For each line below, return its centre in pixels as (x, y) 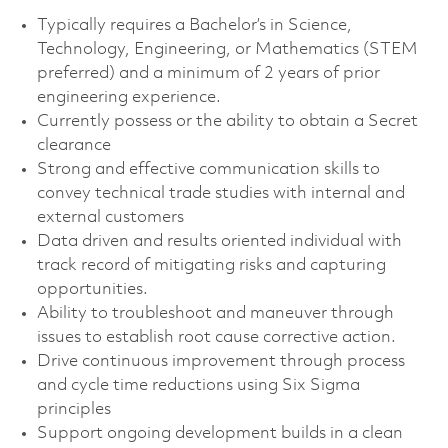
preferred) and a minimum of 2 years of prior (208, 73)
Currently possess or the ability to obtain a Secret (227, 121)
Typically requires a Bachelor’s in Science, (194, 25)
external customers (110, 217)
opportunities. (92, 289)
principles (73, 409)
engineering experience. (128, 97)
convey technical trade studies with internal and (220, 193)
